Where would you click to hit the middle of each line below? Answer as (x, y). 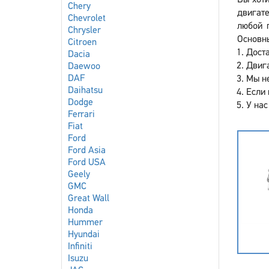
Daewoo (84, 67)
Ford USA (87, 163)
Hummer (85, 223)
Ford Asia (87, 151)
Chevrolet (87, 19)
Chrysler (84, 31)
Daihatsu (85, 91)
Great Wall (89, 199)
